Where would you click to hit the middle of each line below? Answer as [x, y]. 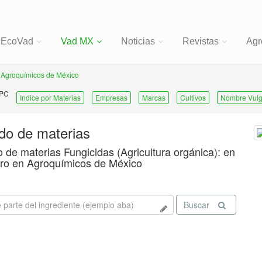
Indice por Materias [51, 97]
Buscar [196, 205]
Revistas [201, 41]
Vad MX [77, 41]
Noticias [138, 41]
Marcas [154, 97]
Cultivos [193, 97]
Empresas [112, 97]
